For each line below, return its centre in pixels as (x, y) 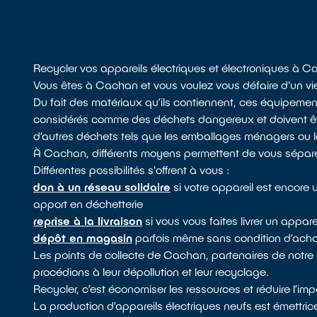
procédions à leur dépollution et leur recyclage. (151, 272)
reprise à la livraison (88, 221)
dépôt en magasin (83, 238)
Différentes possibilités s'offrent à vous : (132, 170)
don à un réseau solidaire (102, 187)
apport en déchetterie (88, 204)
